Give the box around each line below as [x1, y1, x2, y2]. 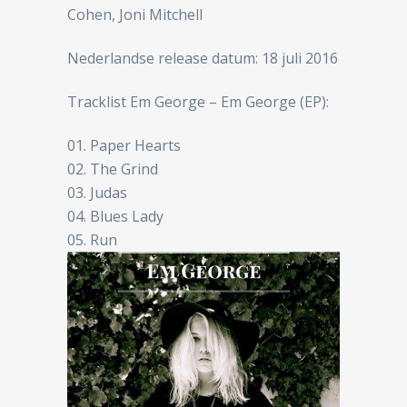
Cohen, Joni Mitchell [67, 4, 203, 25]
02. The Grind [67, 158, 158, 179]
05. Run [67, 229, 117, 250]
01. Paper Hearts [67, 134, 181, 155]
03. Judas [67, 182, 127, 203]
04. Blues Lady [67, 205, 164, 226]
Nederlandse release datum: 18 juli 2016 [67, 47, 338, 68]
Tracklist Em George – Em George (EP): [67, 91, 329, 112]
